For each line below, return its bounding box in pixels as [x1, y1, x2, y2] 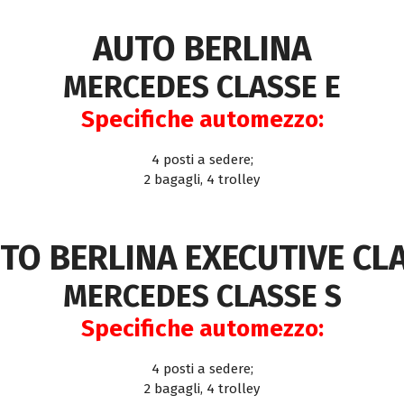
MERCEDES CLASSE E [63, 69, 341, 106]
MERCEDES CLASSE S [62, 278, 342, 316]
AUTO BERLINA [93, 28, 311, 70]
